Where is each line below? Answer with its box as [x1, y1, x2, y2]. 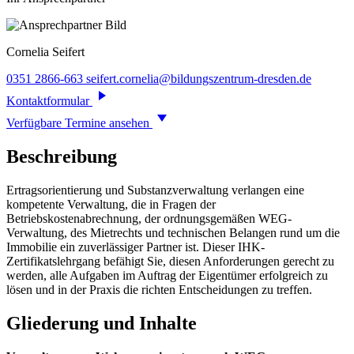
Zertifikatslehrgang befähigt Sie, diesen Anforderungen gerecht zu [6, 254, 334, 268]
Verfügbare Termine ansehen [6, 116, 153, 130]
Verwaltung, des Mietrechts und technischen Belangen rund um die [6, 225, 340, 239]
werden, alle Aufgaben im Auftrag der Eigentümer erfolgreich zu [6, 268, 328, 282]
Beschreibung [6, 146, 117, 168]
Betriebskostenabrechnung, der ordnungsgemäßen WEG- [6, 211, 292, 225]
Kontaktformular [6, 94, 92, 108]
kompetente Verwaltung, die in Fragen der [6, 197, 216, 211]
